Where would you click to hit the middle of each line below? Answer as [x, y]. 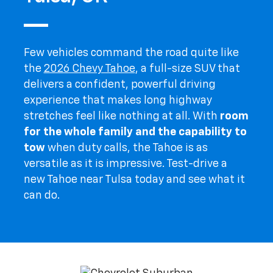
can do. [41, 195]
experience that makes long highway [118, 100]
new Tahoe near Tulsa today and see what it [134, 179]
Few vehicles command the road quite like [131, 53]
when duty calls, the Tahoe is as [126, 148]
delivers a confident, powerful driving [119, 84]
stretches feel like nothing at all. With [122, 116]
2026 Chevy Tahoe [89, 69]
